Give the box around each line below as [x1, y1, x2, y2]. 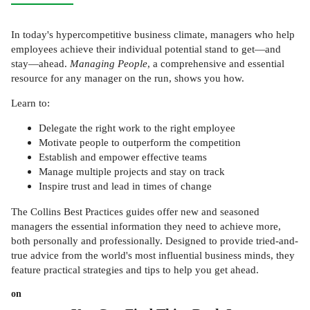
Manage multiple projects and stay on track [39, 165, 225, 178]
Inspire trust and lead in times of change [39, 180, 212, 192]
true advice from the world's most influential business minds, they [11, 248, 295, 261]
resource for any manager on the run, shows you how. [11, 71, 244, 84]
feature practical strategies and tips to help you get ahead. [11, 263, 259, 275]
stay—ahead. [11, 57, 70, 69]
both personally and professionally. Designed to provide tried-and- [11, 234, 298, 246]
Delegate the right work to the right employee [39, 122, 235, 134]
